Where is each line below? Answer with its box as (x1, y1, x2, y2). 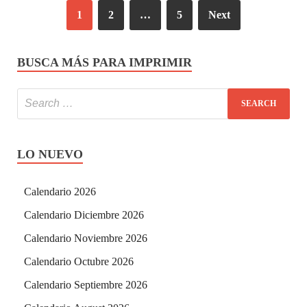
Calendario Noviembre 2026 (24, 232, 147, 244)
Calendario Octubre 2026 (24, 255, 134, 267)
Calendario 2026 (24, 185, 96, 197)
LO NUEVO (17, 147, 83, 161)
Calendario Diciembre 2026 (24, 208, 144, 221)
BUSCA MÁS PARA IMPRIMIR (17, 55, 192, 69)
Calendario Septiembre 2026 (24, 278, 147, 291)
